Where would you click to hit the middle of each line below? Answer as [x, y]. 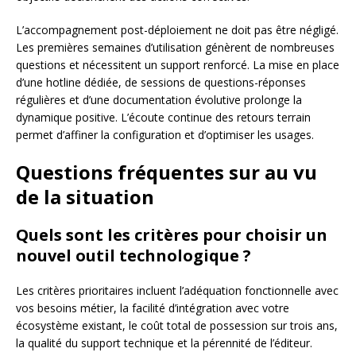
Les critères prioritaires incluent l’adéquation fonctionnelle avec [177, 290]
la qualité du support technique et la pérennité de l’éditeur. [164, 342]
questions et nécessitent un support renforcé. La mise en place [178, 64]
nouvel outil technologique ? [133, 255]
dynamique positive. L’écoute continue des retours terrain [163, 117]
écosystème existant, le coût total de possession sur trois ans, [177, 325]
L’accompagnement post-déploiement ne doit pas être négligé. [177, 29]
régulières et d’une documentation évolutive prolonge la [159, 99]
